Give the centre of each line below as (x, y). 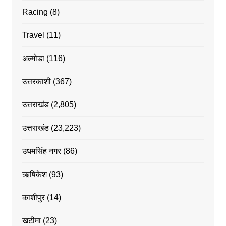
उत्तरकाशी (36, 81)
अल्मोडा (33, 58)
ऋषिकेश (34, 174)
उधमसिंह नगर (41, 151)
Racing (35, 12)
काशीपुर (33, 197)
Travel (33, 35)
